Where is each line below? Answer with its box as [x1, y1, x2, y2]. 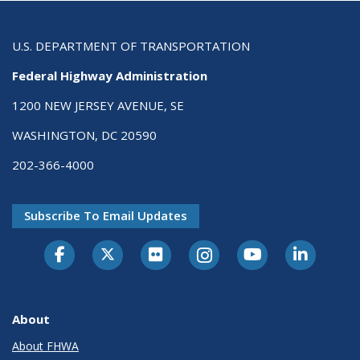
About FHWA [12, 338, 79, 354]
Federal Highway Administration [12, 67, 207, 84]
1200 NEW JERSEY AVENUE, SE [12, 97, 184, 114]
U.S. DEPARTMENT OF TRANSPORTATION [12, 38, 250, 55]
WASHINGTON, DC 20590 [12, 127, 157, 144]
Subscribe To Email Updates [24, 207, 187, 224]
